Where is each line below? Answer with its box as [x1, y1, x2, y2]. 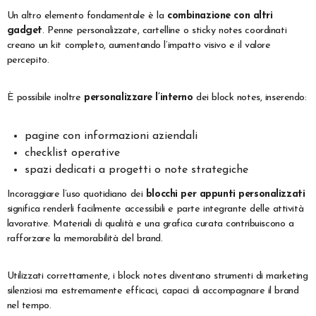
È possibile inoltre [6, 92, 84, 103]
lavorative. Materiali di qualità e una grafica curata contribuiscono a [6, 219, 294, 230]
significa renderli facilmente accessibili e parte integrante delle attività [6, 204, 304, 215]
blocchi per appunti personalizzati [145, 189, 305, 200]
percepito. [6, 54, 49, 66]
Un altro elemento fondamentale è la [6, 10, 168, 21]
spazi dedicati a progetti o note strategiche [25, 164, 249, 176]
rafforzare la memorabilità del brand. [6, 233, 163, 245]
